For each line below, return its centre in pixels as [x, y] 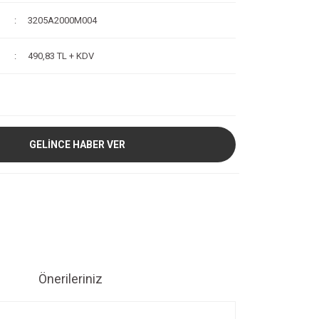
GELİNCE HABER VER [77, 144]
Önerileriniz [70, 278]
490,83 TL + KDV [61, 56]
